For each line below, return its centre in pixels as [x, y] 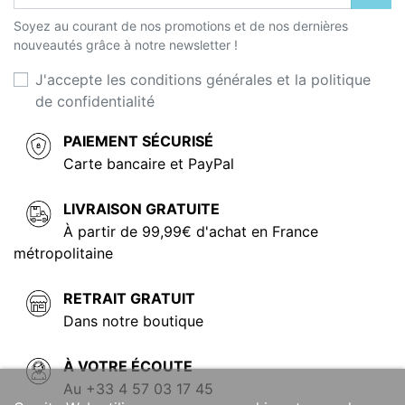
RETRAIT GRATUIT [129, 298]
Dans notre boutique [133, 320]
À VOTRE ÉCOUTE [128, 366]
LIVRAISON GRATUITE [141, 208]
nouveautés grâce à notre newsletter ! [126, 44]
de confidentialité [95, 101]
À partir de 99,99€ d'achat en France [191, 231]
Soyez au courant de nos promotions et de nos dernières [181, 25]
